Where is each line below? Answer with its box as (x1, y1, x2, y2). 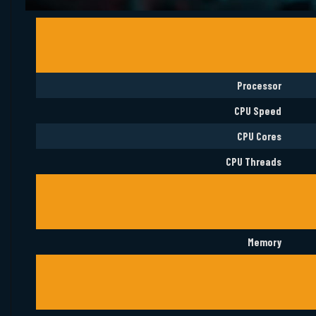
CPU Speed (234, 104, 281, 118)
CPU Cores (237, 130, 281, 143)
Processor (237, 79, 281, 92)
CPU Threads (226, 155, 281, 169)
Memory (248, 236, 281, 249)
